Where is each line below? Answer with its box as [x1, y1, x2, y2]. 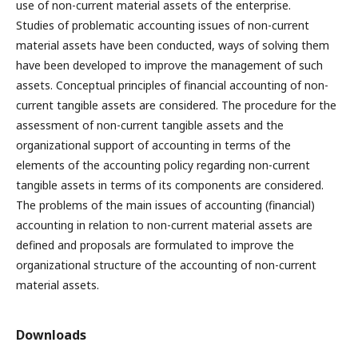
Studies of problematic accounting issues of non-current [16, 17, 309, 33]
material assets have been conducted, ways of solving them [16, 37, 329, 53]
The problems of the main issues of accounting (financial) [16, 197, 315, 213]
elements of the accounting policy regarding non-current [16, 157, 310, 173]
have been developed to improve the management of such [16, 57, 323, 73]
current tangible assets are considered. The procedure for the [16, 97, 336, 113]
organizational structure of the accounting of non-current [16, 257, 316, 272]
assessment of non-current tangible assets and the [16, 117, 284, 133]
